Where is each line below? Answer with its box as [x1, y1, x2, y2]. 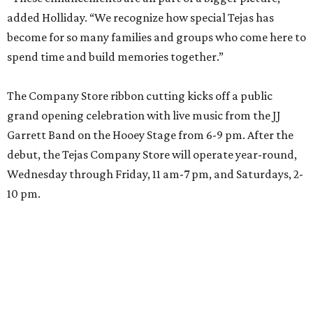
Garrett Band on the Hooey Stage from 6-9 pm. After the [7, 128, 293, 142]
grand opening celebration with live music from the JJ [7, 108, 281, 122]
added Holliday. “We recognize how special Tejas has [7, 10, 274, 24]
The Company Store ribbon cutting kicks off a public [7, 89, 272, 103]
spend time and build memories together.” [7, 50, 224, 64]
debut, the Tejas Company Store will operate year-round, [7, 147, 297, 161]
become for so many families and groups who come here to [7, 30, 306, 44]
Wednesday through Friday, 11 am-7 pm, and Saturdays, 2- [7, 167, 303, 181]
